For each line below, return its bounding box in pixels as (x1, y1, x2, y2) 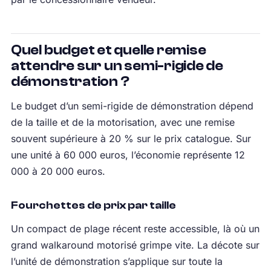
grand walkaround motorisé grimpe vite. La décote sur (10, 238, 260, 251)
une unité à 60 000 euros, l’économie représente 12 (10, 148, 245, 161)
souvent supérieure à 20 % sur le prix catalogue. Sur (10, 132, 251, 145)
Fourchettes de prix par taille (10, 198, 176, 212)
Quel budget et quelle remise (10, 42, 206, 58)
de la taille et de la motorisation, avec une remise (10, 116, 235, 128)
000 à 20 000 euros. (10, 165, 105, 177)
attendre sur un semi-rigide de (10, 57, 224, 74)
